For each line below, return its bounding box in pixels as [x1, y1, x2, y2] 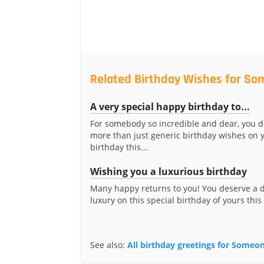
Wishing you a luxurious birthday [90, 165, 247, 178]
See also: [90, 239, 127, 250]
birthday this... [90, 141, 148, 153]
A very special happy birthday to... [90, 100, 250, 113]
